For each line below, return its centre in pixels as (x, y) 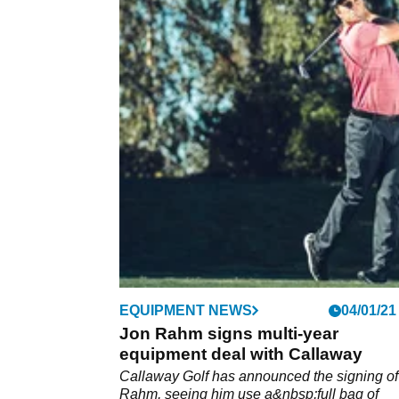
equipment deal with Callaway (241, 354)
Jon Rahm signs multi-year (229, 333)
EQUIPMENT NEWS (186, 310)
